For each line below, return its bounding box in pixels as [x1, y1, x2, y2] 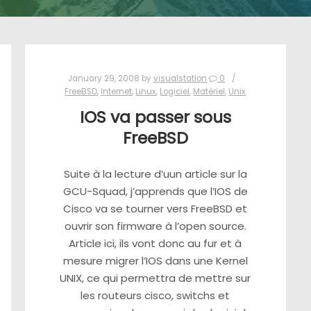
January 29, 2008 [67, 73, 140, 84]
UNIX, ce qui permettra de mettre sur [60, 271, 251, 286]
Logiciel [160, 86, 190, 97]
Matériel [193, 86, 226, 97]
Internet [101, 86, 133, 97]
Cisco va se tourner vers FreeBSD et [63, 201, 248, 217]
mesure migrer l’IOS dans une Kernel [62, 253, 248, 269]
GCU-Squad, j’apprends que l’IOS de [62, 184, 248, 199]
